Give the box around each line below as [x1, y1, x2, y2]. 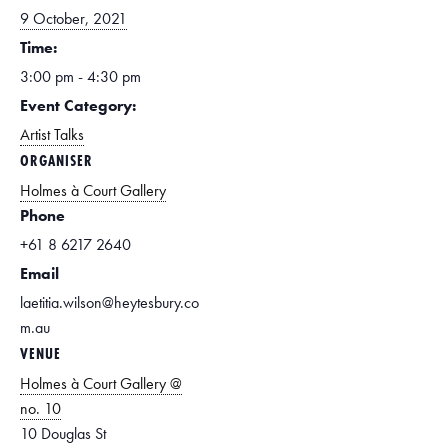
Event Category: [20, 95, 136, 116]
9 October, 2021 [20, 8, 127, 29]
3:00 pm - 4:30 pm [20, 66, 141, 87]
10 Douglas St [20, 423, 106, 444]
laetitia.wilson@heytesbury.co [20, 292, 199, 313]
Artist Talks [20, 124, 84, 145]
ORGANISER [20, 150, 93, 171]
